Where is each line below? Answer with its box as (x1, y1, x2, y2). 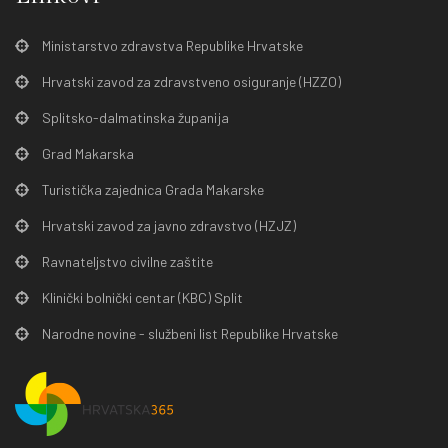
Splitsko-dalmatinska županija (42, 109, 229, 126)
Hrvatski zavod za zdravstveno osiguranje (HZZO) (42, 73, 341, 90)
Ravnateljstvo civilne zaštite (42, 253, 213, 270)
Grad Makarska (42, 145, 134, 162)
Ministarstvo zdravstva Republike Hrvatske (42, 37, 303, 54)
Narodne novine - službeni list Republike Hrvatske (42, 325, 338, 342)
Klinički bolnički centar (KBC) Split (42, 289, 243, 306)
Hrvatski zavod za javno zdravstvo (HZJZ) (42, 217, 296, 234)
